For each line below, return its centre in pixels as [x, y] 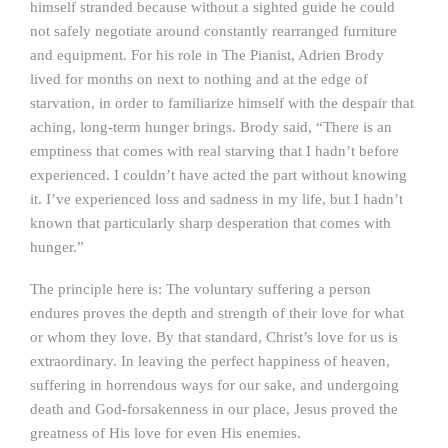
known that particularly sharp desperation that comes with [210, 223]
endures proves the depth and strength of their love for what [217, 313]
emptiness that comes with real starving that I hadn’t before [214, 151]
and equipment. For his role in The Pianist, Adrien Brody [207, 55]
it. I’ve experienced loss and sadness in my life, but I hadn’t [216, 199]
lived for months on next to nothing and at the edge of [199, 79]
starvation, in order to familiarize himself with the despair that [222, 103]
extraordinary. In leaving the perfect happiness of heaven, [210, 361]
